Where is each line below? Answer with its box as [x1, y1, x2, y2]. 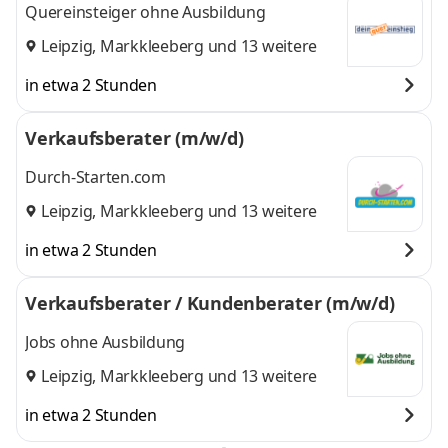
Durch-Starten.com [25, 166, 166, 189]
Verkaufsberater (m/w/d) [25, 126, 244, 150]
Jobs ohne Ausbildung [25, 331, 185, 354]
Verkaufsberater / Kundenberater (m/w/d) [25, 291, 395, 315]
